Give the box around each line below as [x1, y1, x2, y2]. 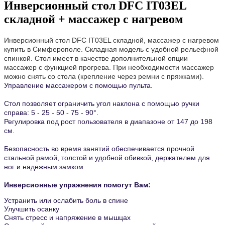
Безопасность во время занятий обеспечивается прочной [4, 145, 194, 153]
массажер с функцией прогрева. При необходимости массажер [4, 63, 214, 72]
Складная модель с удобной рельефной [85, 45, 218, 54]
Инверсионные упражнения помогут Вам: [4, 181, 151, 189]
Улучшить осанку [4, 205, 59, 213]
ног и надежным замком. [4, 163, 85, 171]
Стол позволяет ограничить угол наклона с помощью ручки [4, 99, 199, 108]
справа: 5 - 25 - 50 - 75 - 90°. [4, 108, 98, 117]
